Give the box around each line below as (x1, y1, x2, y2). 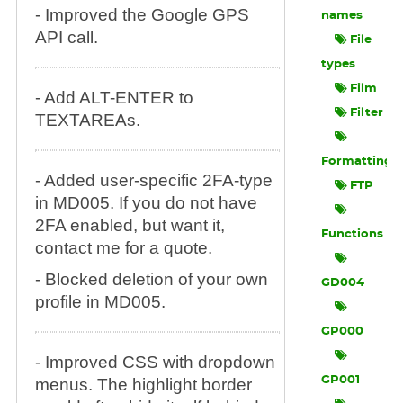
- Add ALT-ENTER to (34, 88, 193, 107)
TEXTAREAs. (34, 111, 140, 130)
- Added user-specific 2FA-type (34, 171, 273, 190)
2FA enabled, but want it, (34, 216, 225, 235)
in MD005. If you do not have (34, 193, 257, 212)
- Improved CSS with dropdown (34, 353, 275, 372)
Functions (321, 228, 384, 240)
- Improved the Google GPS (34, 5, 249, 24)
